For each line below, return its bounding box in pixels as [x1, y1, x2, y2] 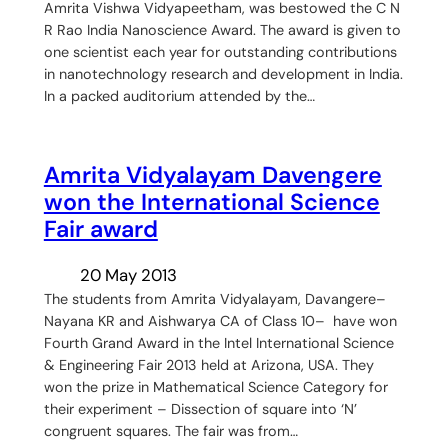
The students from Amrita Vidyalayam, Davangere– [43, 290, 386, 309]
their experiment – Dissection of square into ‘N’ [43, 400, 357, 419]
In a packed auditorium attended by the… [43, 87, 315, 105]
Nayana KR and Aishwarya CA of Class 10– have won [43, 312, 397, 331]
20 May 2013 [79, 264, 177, 287]
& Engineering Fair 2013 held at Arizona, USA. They [43, 356, 374, 375]
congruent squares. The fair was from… [43, 422, 298, 441]
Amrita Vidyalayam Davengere [43, 160, 382, 191]
